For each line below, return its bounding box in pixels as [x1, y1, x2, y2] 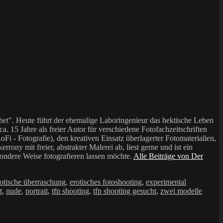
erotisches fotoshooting [70, 177, 142, 186]
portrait [25, 186, 48, 195]
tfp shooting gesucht [93, 186, 156, 195]
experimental [146, 177, 186, 186]
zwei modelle [160, 186, 202, 195]
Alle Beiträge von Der [133, 151, 203, 160]
